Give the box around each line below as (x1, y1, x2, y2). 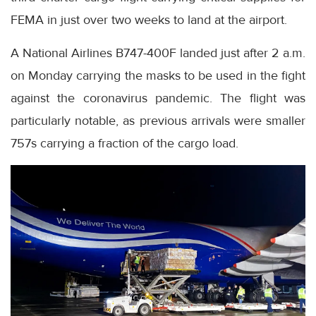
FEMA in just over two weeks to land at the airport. (11, 12, 287, 28)
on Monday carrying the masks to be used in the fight (11, 68, 305, 84)
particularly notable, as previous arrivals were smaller (11, 113, 305, 129)
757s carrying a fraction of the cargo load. (11, 135, 238, 152)
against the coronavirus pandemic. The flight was (11, 90, 305, 107)
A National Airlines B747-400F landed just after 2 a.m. (11, 45, 305, 61)
